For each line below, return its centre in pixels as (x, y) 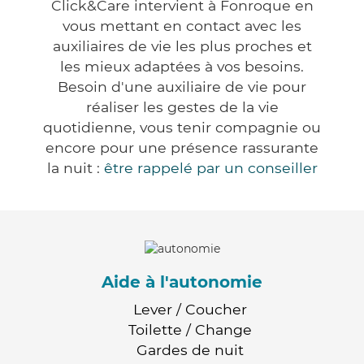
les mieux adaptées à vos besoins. (182, 67)
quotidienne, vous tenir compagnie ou (182, 128)
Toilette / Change (190, 329)
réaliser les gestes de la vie (182, 107)
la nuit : (75, 168)
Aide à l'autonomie (182, 282)
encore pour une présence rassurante (182, 148)
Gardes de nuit (190, 349)
